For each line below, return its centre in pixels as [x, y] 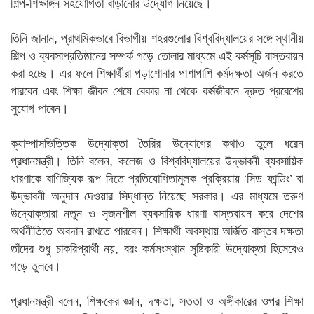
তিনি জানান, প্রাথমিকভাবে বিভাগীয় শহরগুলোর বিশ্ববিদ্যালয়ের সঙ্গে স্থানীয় [157, 39]
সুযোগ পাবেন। [40, 109]
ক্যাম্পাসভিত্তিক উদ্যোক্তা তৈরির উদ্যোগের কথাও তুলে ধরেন [157, 144]
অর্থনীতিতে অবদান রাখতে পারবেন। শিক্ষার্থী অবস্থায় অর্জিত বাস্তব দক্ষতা [157, 231]
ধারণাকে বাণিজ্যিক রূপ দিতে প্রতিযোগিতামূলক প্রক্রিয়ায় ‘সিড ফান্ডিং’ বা [157, 179]
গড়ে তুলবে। [36, 266]
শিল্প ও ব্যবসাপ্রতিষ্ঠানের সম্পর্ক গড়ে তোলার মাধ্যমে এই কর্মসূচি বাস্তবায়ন [157, 56]
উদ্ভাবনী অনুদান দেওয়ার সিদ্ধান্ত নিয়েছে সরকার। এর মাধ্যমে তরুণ [157, 196]
